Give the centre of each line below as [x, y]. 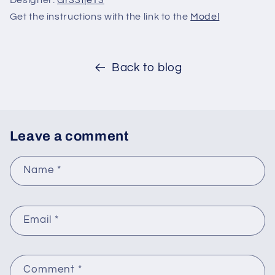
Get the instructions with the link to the [100, 17]
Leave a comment [69, 136]
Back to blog [147, 68]
